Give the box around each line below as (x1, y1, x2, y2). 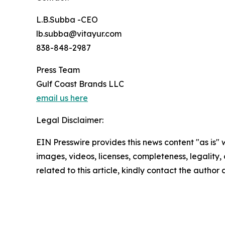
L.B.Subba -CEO (36, 15, 98, 25)
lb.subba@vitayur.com (36, 29, 122, 39)
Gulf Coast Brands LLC (36, 79, 124, 89)
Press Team (36, 65, 80, 75)
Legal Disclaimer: (36, 115, 103, 126)
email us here (36, 93, 88, 103)
